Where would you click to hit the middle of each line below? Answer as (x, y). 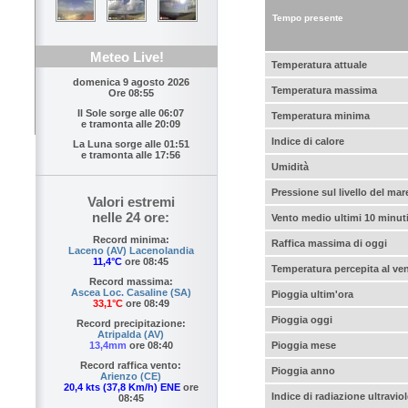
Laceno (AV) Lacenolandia (131, 251)
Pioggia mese (304, 345)
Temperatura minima (321, 115)
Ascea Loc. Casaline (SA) (131, 293)
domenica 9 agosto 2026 (131, 82)
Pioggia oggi (302, 319)
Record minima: (131, 240)
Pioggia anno (303, 370)
